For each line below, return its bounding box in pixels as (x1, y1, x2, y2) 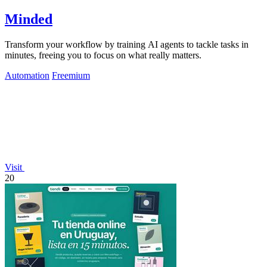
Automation (5, 70, 49, 81)
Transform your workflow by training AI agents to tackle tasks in (5, 39, 249, 50)
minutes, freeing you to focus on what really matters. (5, 50, 201, 61)
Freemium (52, 70, 90, 81)
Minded (5, 11, 52, 27)
